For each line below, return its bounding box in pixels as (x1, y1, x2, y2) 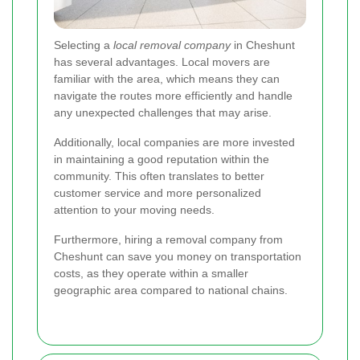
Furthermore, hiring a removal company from (54, 232, 283, 246)
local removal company (113, 38, 231, 51)
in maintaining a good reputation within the (54, 152, 269, 166)
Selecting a (54, 38, 113, 51)
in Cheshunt (231, 38, 295, 51)
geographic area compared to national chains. (54, 283, 288, 297)
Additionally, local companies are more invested (54, 135, 295, 149)
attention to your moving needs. (54, 202, 215, 216)
